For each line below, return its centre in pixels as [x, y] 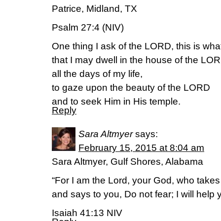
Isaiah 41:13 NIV [87, 213]
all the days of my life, [97, 74]
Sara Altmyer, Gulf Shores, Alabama [128, 162]
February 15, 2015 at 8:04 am [141, 148]
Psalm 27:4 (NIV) [88, 27]
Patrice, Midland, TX [94, 9]
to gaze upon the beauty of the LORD [131, 88]
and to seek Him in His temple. [116, 101]
